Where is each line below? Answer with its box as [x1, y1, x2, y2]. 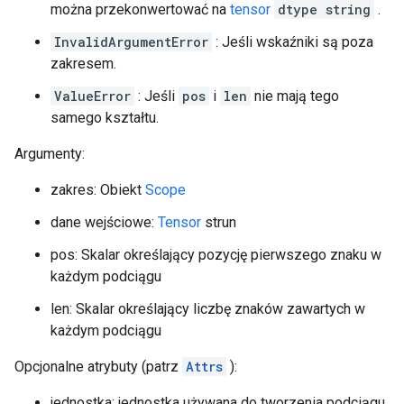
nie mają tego [251, 87, 339, 105]
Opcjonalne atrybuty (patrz [14, 358, 182, 375]
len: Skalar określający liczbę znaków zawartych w [50, 300, 365, 317]
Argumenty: [14, 145, 85, 162]
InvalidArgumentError [54, 33, 208, 50]
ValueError [54, 87, 131, 105]
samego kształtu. [50, 109, 159, 126]
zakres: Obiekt [50, 181, 145, 198]
